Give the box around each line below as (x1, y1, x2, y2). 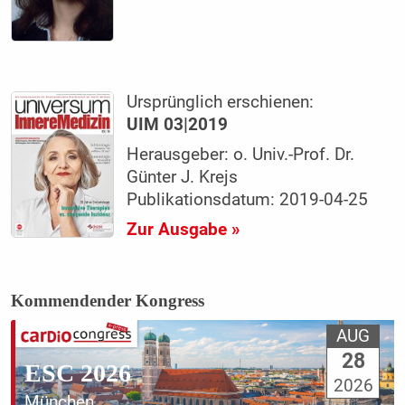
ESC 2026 (24, 358, 131, 387)
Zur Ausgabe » (127, 220, 240, 240)
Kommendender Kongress (10, 291, 204, 311)
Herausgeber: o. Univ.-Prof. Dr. (127, 145, 355, 165)
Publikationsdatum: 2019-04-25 (127, 190, 369, 211)
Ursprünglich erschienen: (127, 92, 315, 113)
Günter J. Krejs (127, 167, 239, 188)
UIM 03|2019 (127, 115, 229, 136)
